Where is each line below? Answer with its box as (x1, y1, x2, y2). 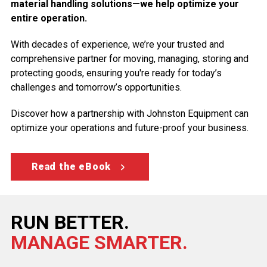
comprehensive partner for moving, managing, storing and (11, 53, 249, 65)
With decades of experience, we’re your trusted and (11, 39, 224, 51)
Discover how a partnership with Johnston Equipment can (11, 108, 249, 120)
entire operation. (11, 13, 87, 24)
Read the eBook (32, 161, 111, 173)
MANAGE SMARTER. (11, 231, 188, 254)
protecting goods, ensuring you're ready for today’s (11, 67, 222, 79)
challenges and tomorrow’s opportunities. (11, 82, 182, 94)
